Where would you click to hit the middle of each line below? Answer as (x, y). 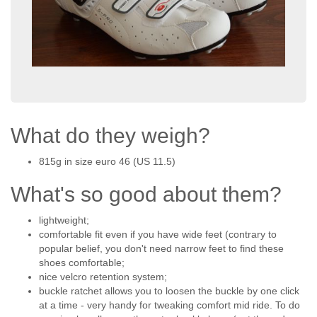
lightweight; (64, 220)
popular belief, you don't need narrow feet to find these (161, 249)
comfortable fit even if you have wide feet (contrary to (158, 235)
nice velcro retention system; (103, 277)
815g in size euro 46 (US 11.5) (107, 162)
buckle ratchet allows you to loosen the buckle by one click (169, 291)
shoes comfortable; (82, 263)
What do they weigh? (110, 136)
